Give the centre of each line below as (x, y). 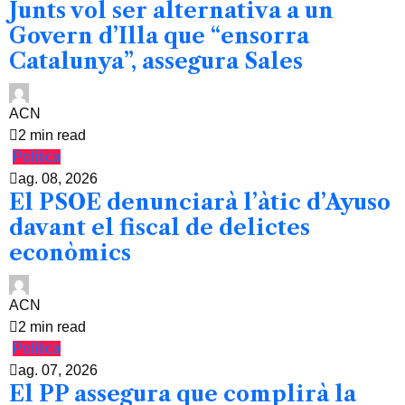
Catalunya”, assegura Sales (156, 61)
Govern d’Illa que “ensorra (159, 35)
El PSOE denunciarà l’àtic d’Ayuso (200, 202)
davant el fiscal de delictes (160, 227)
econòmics (70, 252)
